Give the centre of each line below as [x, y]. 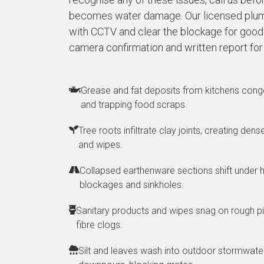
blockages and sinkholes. [132, 185]
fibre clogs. [99, 225]
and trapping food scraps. [134, 105]
